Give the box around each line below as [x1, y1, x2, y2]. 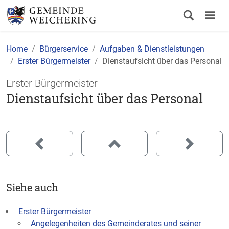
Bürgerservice [39, 44, 88, 54]
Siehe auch [6, 180, 58, 194]
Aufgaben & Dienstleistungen [100, 44, 204, 54]
